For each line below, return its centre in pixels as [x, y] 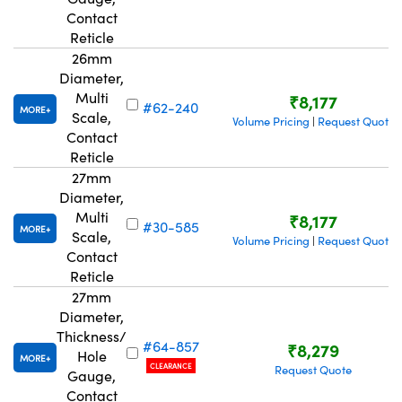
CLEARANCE [170, 365]
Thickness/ [92, 336]
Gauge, [92, 375]
